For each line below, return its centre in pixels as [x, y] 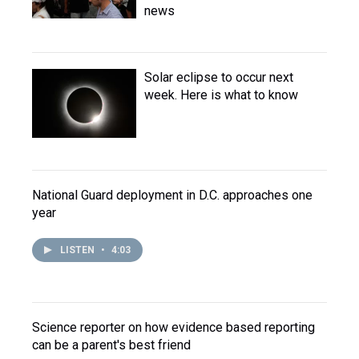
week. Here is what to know [221, 95]
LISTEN [79, 250]
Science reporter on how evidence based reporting [173, 327]
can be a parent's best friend [111, 345]
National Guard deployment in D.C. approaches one [172, 195]
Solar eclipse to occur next [219, 77]
